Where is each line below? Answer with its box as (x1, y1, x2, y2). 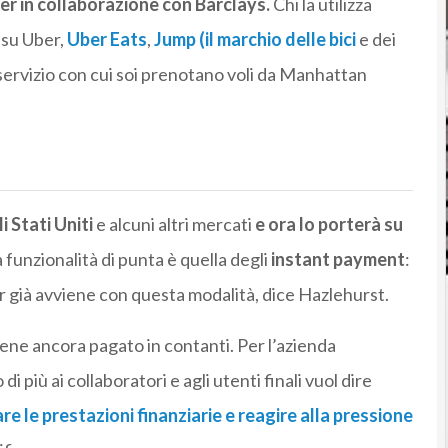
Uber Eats (66, 28, 147, 51)
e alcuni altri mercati (92, 213, 252, 236)
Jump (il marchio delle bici (153, 28, 356, 51)
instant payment (270, 248, 405, 271)
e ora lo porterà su (251, 213, 403, 236)
